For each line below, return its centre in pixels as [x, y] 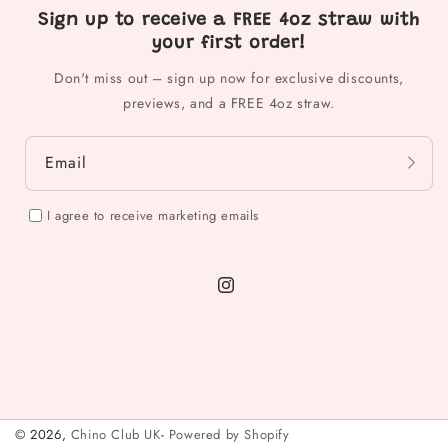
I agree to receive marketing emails [153, 215]
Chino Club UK [115, 434]
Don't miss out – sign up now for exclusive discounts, [229, 77]
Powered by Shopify [229, 434]
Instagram [251, 297]
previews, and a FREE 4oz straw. [229, 102]
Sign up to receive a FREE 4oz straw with [228, 20]
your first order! [229, 43]
